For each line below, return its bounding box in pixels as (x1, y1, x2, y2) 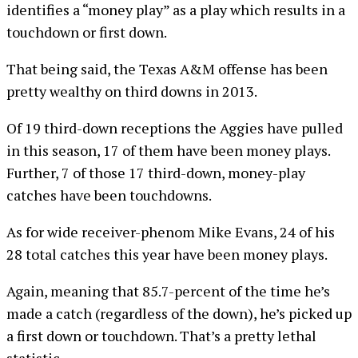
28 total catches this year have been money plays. (6, 245, 328, 264)
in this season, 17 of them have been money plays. (6, 141, 330, 160)
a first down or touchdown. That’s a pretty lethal (6, 326, 316, 345)
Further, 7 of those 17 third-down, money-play (6, 163, 305, 182)
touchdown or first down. (6, 22, 167, 42)
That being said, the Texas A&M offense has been (6, 59, 328, 78)
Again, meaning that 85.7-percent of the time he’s (6, 281, 330, 300)
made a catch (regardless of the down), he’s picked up (6, 304, 352, 323)
